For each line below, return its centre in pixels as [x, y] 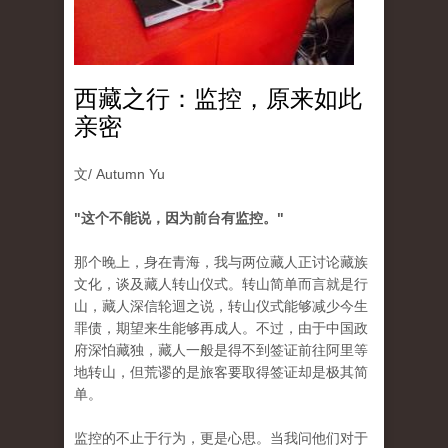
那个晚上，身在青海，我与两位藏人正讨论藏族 [221, 262]
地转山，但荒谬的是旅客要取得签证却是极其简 [221, 372]
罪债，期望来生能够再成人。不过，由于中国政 [221, 328]
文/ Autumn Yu [119, 174]
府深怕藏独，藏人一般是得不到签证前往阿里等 [221, 350]
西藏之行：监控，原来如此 [218, 99]
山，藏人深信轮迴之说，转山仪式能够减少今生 [221, 306]
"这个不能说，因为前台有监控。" [179, 218]
